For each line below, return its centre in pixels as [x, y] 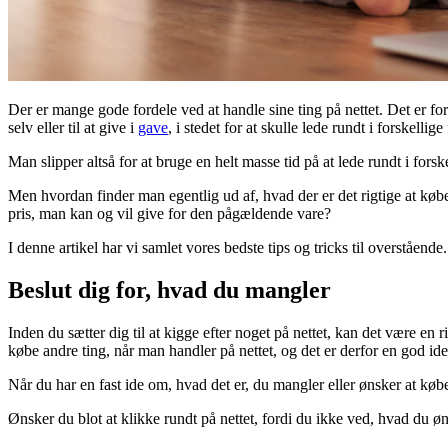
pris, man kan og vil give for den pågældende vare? [169, 213]
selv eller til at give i [73, 127]
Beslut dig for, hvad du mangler [169, 289]
